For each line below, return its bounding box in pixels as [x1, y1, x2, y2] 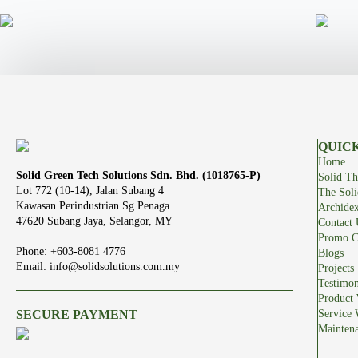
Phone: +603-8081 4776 [16, 245, 125, 258]
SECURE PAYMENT [16, 308, 137, 322]
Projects [317, 262, 354, 275]
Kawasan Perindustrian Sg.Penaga [16, 200, 169, 213]
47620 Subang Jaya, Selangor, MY [16, 215, 173, 228]
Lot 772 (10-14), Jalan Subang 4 [16, 185, 164, 197]
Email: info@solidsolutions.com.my [16, 261, 180, 273]
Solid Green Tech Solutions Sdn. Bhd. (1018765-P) [16, 169, 261, 182]
